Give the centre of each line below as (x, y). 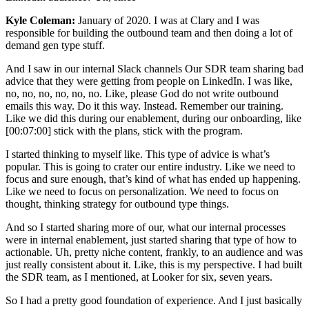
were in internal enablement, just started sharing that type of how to (151, 239)
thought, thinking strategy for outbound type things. (117, 203)
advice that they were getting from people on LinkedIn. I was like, (149, 81)
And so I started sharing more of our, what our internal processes (146, 227)
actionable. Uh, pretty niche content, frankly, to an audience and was (154, 252)
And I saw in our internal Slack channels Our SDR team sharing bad (154, 68)
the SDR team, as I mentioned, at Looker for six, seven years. (139, 277)
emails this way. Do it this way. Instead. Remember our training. (144, 106)
